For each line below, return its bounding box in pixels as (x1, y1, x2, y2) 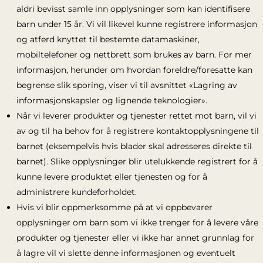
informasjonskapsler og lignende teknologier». (16, 95, 207, 106)
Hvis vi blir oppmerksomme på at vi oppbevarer (16, 202, 213, 213)
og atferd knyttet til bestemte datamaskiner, (16, 34, 200, 45)
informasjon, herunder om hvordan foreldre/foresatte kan (16, 65, 252, 75)
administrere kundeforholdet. (16, 187, 137, 197)
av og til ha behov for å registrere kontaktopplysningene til (16, 126, 259, 136)
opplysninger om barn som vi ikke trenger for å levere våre (16, 217, 258, 228)
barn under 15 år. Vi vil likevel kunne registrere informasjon (16, 19, 257, 29)
